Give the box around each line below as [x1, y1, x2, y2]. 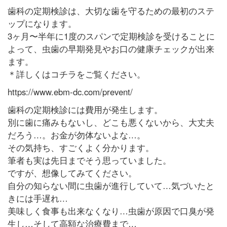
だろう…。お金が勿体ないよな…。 [7, 129, 145, 141]
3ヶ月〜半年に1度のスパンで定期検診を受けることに [7, 30, 215, 43]
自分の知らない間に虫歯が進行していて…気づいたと [7, 179, 214, 192]
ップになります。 [7, 17, 77, 30]
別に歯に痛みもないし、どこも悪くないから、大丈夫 [7, 116, 214, 129]
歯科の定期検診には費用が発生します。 [7, 103, 163, 116]
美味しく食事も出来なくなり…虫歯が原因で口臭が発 [7, 205, 214, 217]
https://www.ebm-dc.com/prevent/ [7, 86, 133, 98]
